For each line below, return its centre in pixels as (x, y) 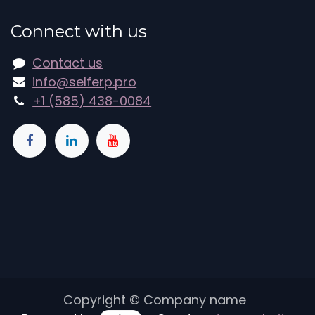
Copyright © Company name (155, 300)
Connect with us (79, 31)
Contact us (68, 63)
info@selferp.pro (85, 82)
